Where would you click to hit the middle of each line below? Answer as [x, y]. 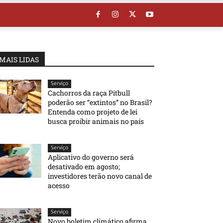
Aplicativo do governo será [91, 157]
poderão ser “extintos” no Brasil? [100, 102]
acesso [59, 185]
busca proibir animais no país [96, 121]
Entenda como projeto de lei [93, 111]
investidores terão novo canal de [100, 176]
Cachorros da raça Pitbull [89, 93]
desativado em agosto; [84, 166]
